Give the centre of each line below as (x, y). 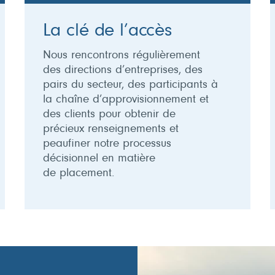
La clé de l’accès (107, 31)
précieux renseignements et (110, 129)
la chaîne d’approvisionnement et (126, 99)
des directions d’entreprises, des (122, 70)
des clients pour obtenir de (109, 114)
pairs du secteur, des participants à (130, 85)
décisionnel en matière (99, 158)
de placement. (78, 173)
